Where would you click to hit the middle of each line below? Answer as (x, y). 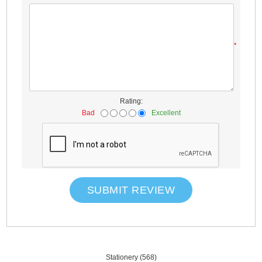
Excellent (166, 113)
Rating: (131, 101)
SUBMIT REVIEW (131, 190)
